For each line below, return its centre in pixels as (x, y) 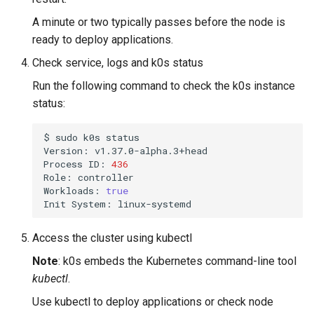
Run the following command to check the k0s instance (164, 86)
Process (63, 164)
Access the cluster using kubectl (112, 238)
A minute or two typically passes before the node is (159, 22)
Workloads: (72, 190)
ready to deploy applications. (103, 40)
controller (106, 177)
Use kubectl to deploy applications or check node (153, 302)
